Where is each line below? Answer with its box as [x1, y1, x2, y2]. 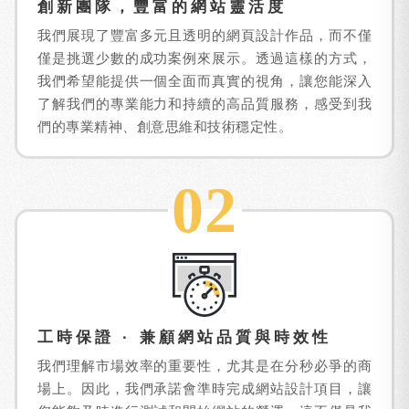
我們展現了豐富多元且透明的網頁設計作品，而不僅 [37, 27, 372, 43]
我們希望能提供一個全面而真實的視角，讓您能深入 [37, 73, 372, 89]
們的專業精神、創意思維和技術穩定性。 [37, 119, 292, 134]
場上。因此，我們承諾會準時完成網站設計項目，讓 [37, 381, 372, 396]
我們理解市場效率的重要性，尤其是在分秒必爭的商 [37, 358, 372, 373]
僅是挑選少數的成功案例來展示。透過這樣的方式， [37, 50, 372, 66]
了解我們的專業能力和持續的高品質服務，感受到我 [37, 96, 372, 111]
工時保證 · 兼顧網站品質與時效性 [37, 329, 331, 346]
